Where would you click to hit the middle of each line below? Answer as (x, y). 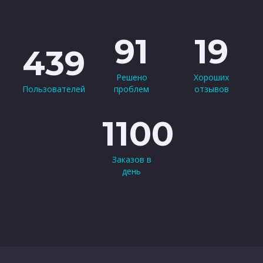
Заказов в (131, 159)
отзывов (211, 89)
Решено (131, 77)
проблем (131, 89)
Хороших (211, 77)
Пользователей (54, 89)
